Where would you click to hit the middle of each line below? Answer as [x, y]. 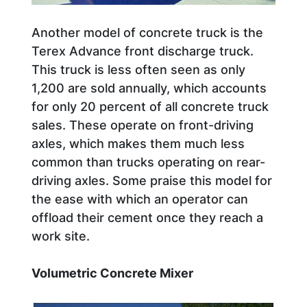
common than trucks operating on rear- [148, 162]
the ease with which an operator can [140, 199]
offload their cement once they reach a [147, 218]
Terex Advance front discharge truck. [143, 51]
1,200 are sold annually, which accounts [149, 88]
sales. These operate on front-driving [143, 125]
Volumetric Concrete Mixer [112, 273]
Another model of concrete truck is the [147, 33]
